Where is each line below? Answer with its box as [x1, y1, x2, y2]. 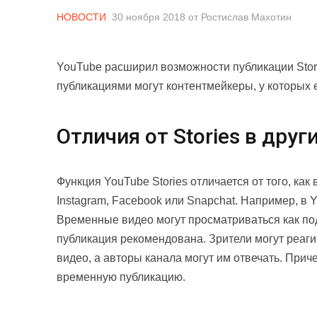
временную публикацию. [57, 271, 185, 284]
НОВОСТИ [57, 11, 106, 23]
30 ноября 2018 [112, 11, 185, 23]
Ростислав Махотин [201, 11, 292, 23]
